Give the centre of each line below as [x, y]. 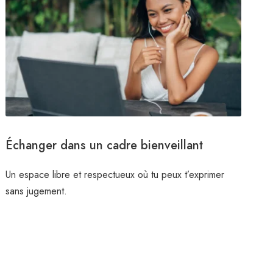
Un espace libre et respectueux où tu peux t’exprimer [115, 174]
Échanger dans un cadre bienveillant [105, 145]
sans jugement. [37, 191]
